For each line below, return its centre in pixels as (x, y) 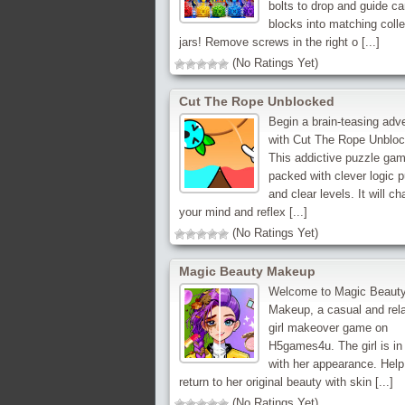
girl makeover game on (328, 328)
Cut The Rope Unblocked (257, 101)
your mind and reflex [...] (243, 212)
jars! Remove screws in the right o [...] (279, 42)
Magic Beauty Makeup (247, 271)
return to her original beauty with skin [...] (286, 382)
